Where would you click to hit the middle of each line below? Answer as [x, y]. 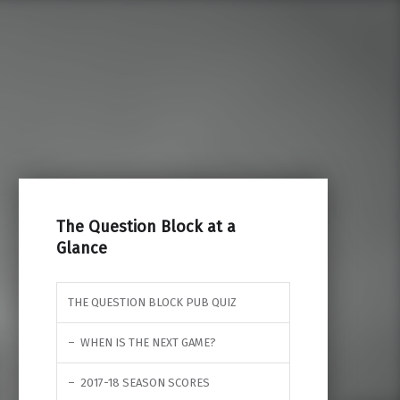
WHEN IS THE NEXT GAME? [148, 342]
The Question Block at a [146, 226]
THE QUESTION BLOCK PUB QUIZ [152, 302]
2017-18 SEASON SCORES [145, 382]
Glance [81, 248]
